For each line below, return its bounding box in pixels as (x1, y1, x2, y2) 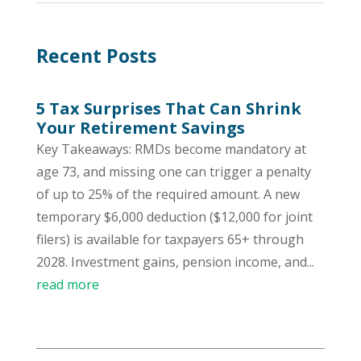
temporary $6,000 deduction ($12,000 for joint (35, 207, 313, 226)
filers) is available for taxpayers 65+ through (35, 230, 304, 248)
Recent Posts (35, 42, 156, 68)
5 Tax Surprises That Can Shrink (35, 97, 301, 119)
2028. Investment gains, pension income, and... (35, 252, 314, 271)
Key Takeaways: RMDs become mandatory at (35, 139, 306, 158)
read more (35, 275, 99, 293)
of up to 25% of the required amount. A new (35, 185, 300, 203)
